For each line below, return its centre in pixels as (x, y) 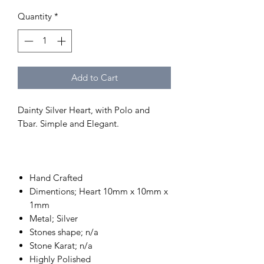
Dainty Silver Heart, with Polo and (84, 110)
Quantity (35, 16)
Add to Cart (94, 77)
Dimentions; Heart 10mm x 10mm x (99, 191)
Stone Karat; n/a (61, 245)
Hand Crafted (56, 177)
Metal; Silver (54, 218)
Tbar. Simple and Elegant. (70, 123)
